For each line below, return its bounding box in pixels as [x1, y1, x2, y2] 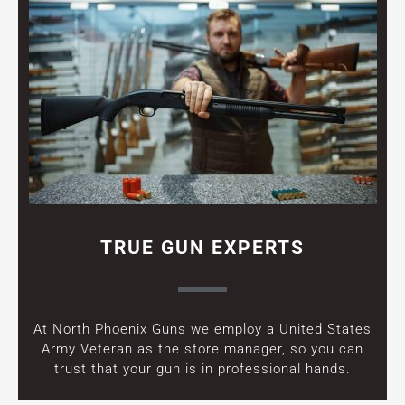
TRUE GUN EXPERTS [100, 236, 305, 259]
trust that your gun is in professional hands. [54, 360, 351, 377]
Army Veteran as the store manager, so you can [42, 340, 363, 357]
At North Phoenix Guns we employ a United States [33, 320, 372, 337]
